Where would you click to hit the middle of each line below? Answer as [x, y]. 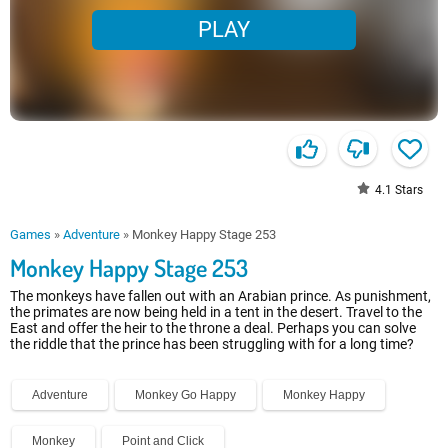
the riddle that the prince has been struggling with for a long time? [212, 344]
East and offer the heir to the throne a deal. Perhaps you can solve [213, 328]
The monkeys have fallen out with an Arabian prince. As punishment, [220, 296]
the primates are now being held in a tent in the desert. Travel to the [216, 312]
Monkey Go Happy [185, 395]
